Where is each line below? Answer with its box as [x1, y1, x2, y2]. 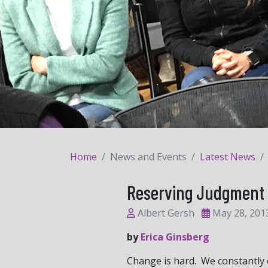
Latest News [200, 150, 255, 163]
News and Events [110, 150, 187, 163]
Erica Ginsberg [141, 230, 209, 243]
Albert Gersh [138, 206, 194, 220]
